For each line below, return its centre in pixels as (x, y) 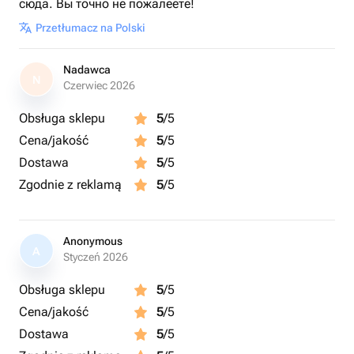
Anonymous (93, 241)
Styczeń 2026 (96, 257)
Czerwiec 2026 (99, 85)
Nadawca (87, 70)
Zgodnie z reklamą (70, 185)
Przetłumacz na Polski (90, 28)
